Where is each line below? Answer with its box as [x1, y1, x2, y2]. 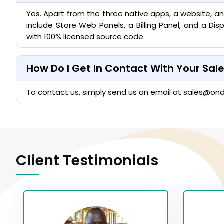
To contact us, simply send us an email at [26, 87, 183, 97]
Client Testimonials [16, 150, 158, 170]
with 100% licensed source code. [26, 31, 145, 42]
